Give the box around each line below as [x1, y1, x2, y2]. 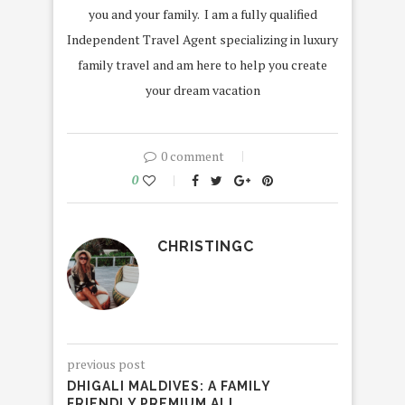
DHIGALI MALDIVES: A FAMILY [67, 378, 270, 393]
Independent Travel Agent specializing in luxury [67, 30, 338, 48]
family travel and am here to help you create [78, 55, 327, 73]
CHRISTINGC [157, 237, 254, 255]
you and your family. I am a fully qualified [88, 5, 317, 23]
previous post [67, 354, 146, 372]
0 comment [161, 146, 224, 165]
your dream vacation [145, 80, 260, 99]
